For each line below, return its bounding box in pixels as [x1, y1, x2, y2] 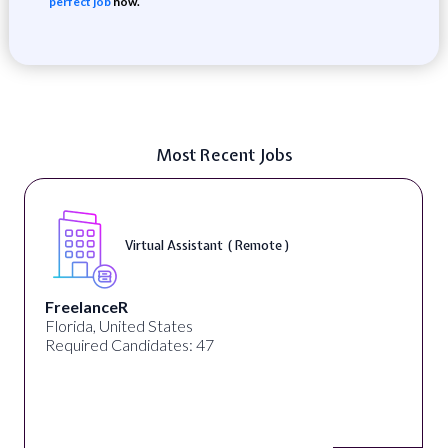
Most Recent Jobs [156, 143, 292, 166]
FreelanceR [44, 297, 128, 316]
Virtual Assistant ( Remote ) [124, 236, 290, 254]
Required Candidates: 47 [44, 335, 214, 354]
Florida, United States [44, 316, 193, 335]
